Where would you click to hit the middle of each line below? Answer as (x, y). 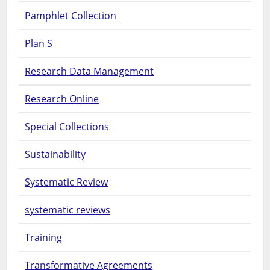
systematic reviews (68, 210)
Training (44, 238)
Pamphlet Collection (71, 16)
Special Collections (67, 127)
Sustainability (55, 155)
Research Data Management (89, 71)
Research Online (62, 99)
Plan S (39, 44)
